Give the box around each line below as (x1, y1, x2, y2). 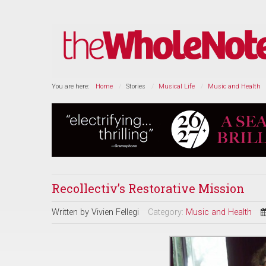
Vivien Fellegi (91, 207, 139, 217)
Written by (52, 207, 91, 217)
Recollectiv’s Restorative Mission (52, 180, 245, 196)
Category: (148, 207, 186, 217)
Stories (126, 83, 145, 90)
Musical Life (159, 83, 195, 90)
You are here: (52, 83, 93, 90)
